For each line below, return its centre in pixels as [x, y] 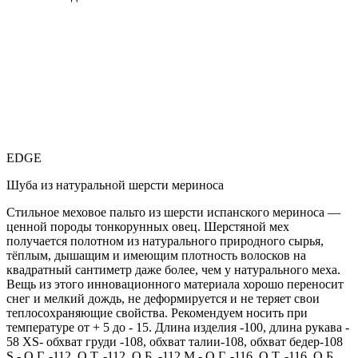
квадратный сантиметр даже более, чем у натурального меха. [173, 269]
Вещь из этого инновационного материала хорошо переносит [175, 284]
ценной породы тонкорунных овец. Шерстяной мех [148, 226]
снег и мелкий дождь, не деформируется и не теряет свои [163, 298]
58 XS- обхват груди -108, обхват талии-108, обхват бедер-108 [175, 341]
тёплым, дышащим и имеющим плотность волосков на [156, 255]
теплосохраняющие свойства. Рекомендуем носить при [157, 312]
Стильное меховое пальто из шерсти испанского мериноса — [173, 212]
